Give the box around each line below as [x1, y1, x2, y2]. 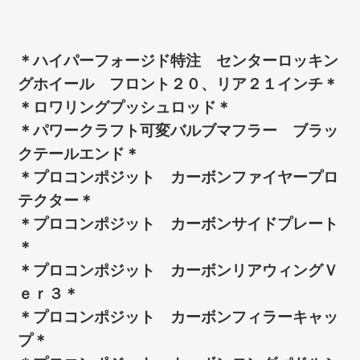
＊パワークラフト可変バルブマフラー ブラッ [18, 121, 339, 139]
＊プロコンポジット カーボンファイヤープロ [18, 168, 339, 186]
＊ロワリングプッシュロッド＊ [18, 98, 232, 116]
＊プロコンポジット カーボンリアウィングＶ [18, 261, 339, 279]
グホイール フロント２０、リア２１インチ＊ [18, 75, 339, 92]
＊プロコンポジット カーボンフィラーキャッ [18, 308, 339, 325]
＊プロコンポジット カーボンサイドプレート [18, 215, 339, 232]
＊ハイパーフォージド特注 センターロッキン [18, 51, 339, 69]
